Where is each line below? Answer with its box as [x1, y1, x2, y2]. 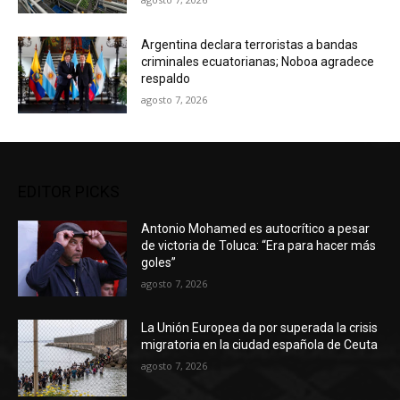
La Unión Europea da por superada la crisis [141, 321, 379, 336]
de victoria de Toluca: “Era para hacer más [141, 237, 377, 253]
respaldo [141, 71, 191, 87]
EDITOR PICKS [18, 181, 120, 201]
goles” [141, 254, 177, 270]
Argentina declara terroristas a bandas [141, 37, 359, 53]
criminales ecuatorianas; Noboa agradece [141, 54, 375, 70]
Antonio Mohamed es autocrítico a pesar [141, 221, 371, 236]
